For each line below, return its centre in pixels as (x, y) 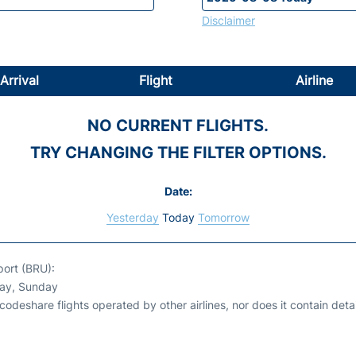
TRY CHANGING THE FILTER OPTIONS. (178, 152)
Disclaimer (228, 20)
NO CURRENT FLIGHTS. (178, 125)
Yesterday (133, 217)
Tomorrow (224, 217)
